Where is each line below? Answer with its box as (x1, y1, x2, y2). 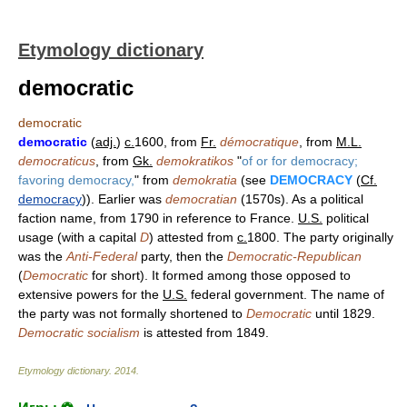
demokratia (173, 173, 237, 187)
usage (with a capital (18, 230, 140, 244)
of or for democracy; (242, 154, 358, 168)
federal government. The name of (187, 287, 384, 302)
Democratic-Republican (227, 249, 362, 263)
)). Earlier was (82, 192, 165, 206)
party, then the (137, 249, 227, 263)
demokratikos (156, 154, 233, 168)
